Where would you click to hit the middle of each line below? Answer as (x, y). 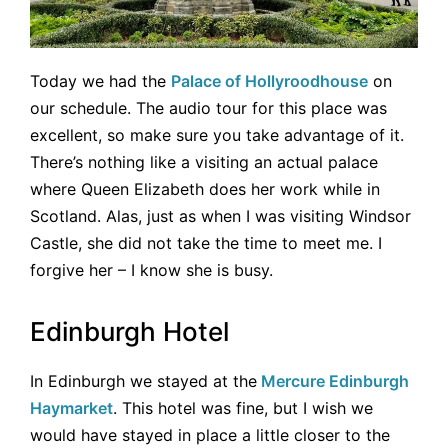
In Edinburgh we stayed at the (143, 381)
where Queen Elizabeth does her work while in (205, 188)
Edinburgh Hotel (129, 332)
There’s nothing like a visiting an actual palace (204, 161)
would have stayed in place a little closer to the (210, 435)
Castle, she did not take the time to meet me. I (206, 242)
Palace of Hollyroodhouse (269, 80)
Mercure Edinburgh (335, 381)
